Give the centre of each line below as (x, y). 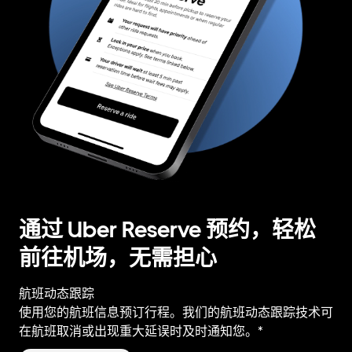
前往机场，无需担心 (118, 257)
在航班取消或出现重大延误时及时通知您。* (141, 331)
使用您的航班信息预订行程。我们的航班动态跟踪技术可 (176, 312)
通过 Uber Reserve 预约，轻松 (167, 229)
